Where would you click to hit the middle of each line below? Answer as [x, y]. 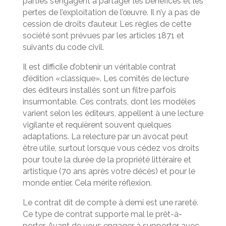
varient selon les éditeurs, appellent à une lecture [113, 113]
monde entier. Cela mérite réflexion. [87, 183]
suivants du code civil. [63, 47]
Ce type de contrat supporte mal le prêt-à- [102, 214]
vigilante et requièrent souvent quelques [97, 125]
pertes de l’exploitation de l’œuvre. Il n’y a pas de [111, 12]
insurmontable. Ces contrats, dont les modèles [109, 101]
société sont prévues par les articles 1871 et [103, 35]
